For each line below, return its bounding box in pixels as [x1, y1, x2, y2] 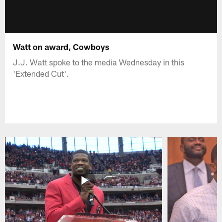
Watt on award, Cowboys [13, 41, 110, 52]
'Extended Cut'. [13, 68, 69, 78]
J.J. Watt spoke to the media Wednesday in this [13, 56, 185, 67]
